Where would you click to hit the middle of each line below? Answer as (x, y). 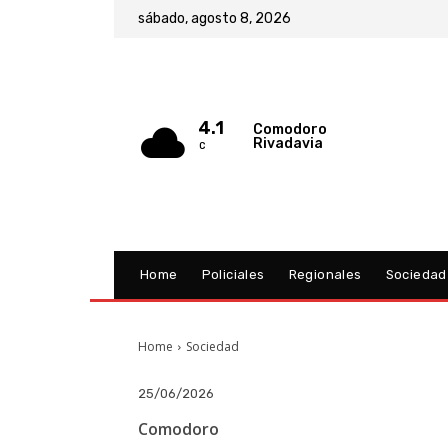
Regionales (325, 275)
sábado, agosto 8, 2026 (214, 18)
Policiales (233, 275)
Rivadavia (287, 143)
